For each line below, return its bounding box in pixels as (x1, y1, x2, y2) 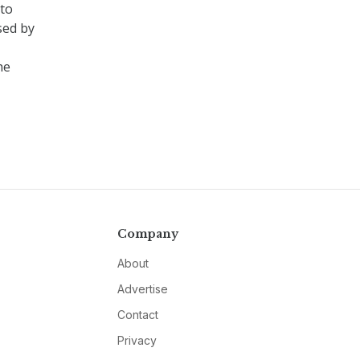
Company (117, 226, 178, 241)
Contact (117, 307, 158, 321)
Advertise (117, 281, 168, 296)
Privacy (117, 333, 157, 347)
